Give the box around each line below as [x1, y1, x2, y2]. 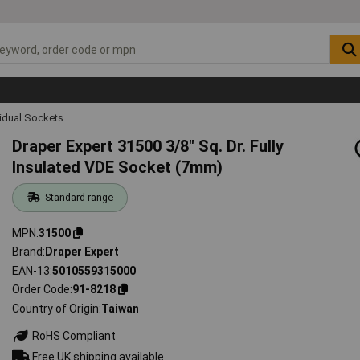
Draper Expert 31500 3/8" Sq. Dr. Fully [12, 136, 284, 156]
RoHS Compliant [30, 329, 117, 342]
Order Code [12, 283, 71, 297]
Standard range [44, 190, 113, 203]
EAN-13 [12, 264, 51, 277]
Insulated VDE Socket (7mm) [12, 157, 223, 177]
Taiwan [101, 301, 140, 315]
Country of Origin [12, 301, 100, 315]
